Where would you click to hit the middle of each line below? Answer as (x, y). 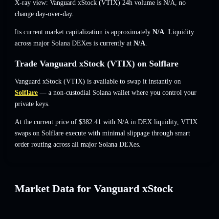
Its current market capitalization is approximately (84, 32)
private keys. (32, 104)
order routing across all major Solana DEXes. (78, 145)
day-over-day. (54, 14)
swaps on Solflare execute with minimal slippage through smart (102, 133)
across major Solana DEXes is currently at (74, 44)
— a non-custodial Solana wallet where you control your (117, 93)
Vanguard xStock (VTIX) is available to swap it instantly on (98, 82)
